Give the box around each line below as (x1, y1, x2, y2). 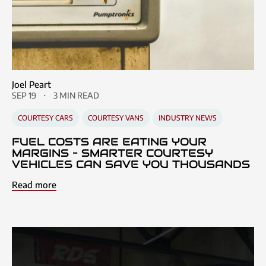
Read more (12, 179, 56, 190)
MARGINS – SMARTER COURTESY (12, 145, 213, 160)
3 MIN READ (53, 90, 99, 100)
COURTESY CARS (18, 113, 73, 122)
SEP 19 (12, 90, 36, 100)
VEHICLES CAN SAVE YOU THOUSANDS (12, 157, 250, 171)
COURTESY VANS (88, 113, 144, 122)
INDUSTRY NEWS (159, 113, 217, 122)
